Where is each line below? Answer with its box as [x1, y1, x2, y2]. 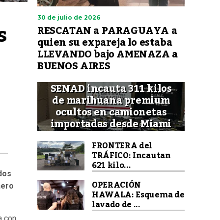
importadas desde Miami [50, 114, 172, 134]
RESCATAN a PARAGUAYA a [37, 21, 177, 41]
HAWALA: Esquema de [92, 187, 185, 203]
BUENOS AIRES [37, 56, 110, 76]
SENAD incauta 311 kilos [50, 79, 172, 99]
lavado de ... [92, 197, 140, 213]
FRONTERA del [92, 138, 153, 154]
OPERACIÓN [92, 177, 141, 193]
